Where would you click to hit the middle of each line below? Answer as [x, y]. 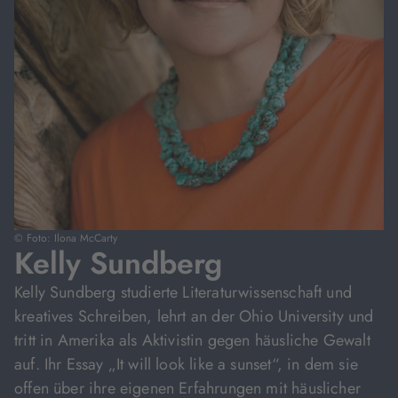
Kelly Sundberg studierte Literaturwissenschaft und [183, 292]
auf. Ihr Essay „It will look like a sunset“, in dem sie [186, 364]
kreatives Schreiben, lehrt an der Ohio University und [194, 316]
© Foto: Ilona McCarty [66, 238]
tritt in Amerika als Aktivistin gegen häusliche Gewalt [192, 340]
